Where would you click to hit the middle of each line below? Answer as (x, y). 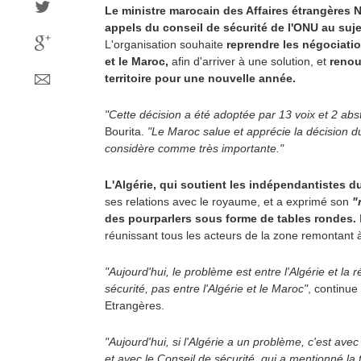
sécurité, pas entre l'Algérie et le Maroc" (206, 288)
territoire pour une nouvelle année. (200, 78)
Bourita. (126, 131)
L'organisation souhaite (166, 44)
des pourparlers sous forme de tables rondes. (230, 218)
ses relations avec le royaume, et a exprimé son (228, 201)
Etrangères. (135, 305)
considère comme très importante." (194, 148)
